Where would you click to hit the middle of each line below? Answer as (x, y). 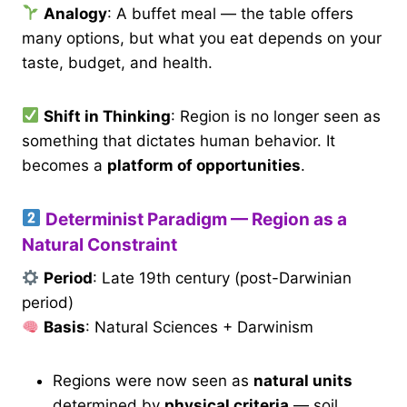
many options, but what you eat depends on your (202, 38)
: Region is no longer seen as (276, 116)
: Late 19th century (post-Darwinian (223, 278)
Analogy (76, 13)
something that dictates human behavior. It (179, 140)
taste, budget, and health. (117, 62)
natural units (303, 381)
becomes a (65, 165)
